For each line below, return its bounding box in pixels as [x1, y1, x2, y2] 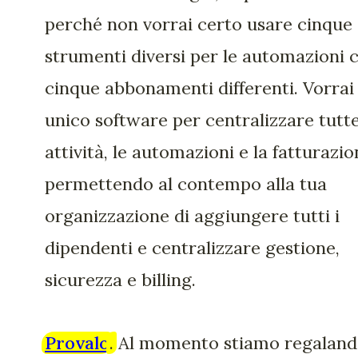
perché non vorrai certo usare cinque [45, 13, 352, 36]
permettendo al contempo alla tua [45, 173, 327, 196]
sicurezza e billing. [45, 268, 196, 292]
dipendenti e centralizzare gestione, [45, 237, 340, 260]
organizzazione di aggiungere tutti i [45, 205, 340, 228]
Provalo [45, 331, 109, 354]
